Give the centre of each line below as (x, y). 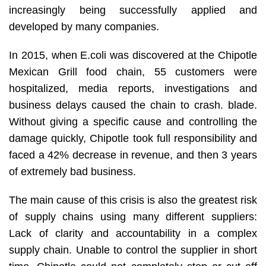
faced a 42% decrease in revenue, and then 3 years (133, 155)
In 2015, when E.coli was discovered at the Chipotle (133, 55)
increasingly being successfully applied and (133, 10)
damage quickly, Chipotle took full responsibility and (133, 138)
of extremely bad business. (72, 172)
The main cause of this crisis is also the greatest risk (133, 200)
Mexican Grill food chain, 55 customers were (133, 72)
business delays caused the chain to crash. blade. (133, 105)
